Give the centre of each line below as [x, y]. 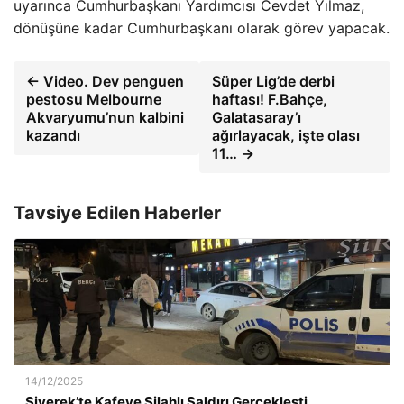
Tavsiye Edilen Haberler [117, 213]
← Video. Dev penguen [105, 81]
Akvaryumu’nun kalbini [105, 117]
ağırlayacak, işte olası [285, 135]
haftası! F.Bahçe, [269, 99]
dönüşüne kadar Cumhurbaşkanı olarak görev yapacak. [202, 28]
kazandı [53, 135]
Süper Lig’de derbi [273, 81]
